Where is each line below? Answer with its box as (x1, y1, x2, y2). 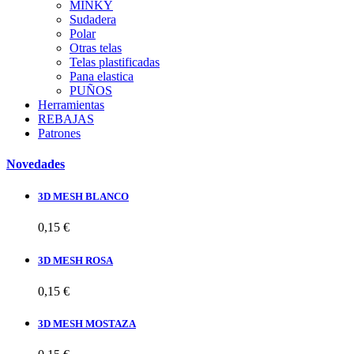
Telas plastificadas (70, 55, 160, 69)
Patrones (38, 126, 81, 140)
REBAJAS (38, 111, 94, 126)
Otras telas (70, 40, 122, 55)
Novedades (6, 157, 65, 171)
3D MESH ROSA (38, 254, 113, 266)
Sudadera (70, 12, 116, 26)
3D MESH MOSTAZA (38, 317, 136, 330)
